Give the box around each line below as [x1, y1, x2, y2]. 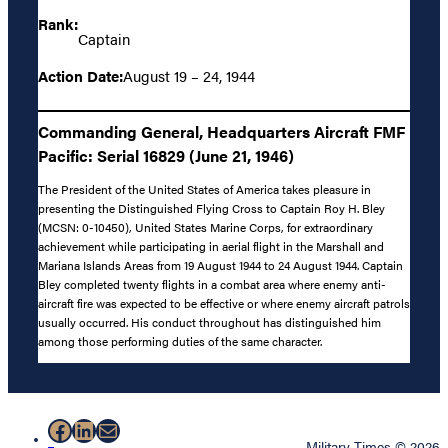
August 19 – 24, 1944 [123, 64, 255, 86]
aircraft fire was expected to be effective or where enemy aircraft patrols [38, 294, 410, 313]
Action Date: [38, 64, 123, 86]
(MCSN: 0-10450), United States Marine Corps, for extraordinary [38, 218, 373, 237]
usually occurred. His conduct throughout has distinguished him [38, 313, 381, 332]
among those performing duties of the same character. [38, 332, 322, 351]
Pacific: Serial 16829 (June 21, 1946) [38, 143, 294, 167]
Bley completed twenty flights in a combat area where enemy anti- [38, 275, 386, 294]
